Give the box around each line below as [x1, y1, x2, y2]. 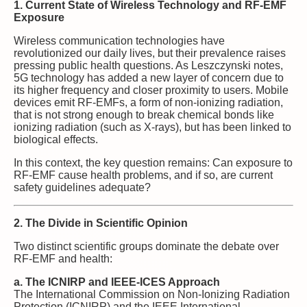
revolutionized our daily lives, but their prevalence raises [14, 47, 286, 59]
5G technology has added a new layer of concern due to [14, 71, 284, 84]
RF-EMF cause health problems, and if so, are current [14, 169, 273, 181]
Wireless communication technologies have [14, 34, 225, 47]
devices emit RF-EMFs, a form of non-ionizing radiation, [14, 96, 283, 108]
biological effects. [14, 133, 98, 145]
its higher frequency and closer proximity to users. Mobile [14, 84, 288, 96]
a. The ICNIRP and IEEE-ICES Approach [14, 275, 220, 288]
